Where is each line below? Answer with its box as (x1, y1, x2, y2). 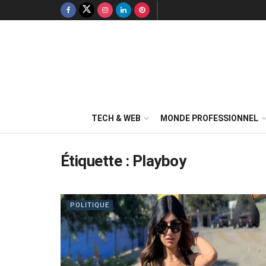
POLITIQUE (70, 201, 109, 209)
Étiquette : (61, 152, 132, 170)
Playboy (132, 152, 186, 170)
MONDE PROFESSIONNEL (160, 113, 258, 123)
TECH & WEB (91, 113, 141, 123)
